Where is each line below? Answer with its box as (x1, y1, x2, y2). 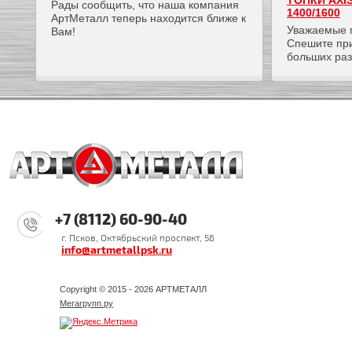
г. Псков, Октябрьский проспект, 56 (61, 232, 214, 243)
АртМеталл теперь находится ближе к (51, 12, 246, 24)
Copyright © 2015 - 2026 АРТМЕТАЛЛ (60, 284, 207, 294)
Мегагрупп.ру (60, 299, 113, 308)
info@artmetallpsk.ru (61, 243, 172, 256)
